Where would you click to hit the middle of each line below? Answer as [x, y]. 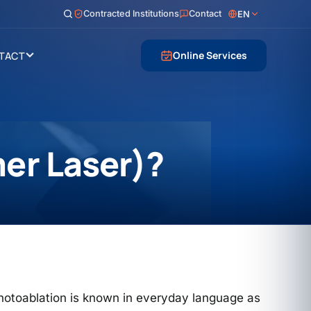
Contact [205, 14]
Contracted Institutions [131, 14]
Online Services [210, 55]
